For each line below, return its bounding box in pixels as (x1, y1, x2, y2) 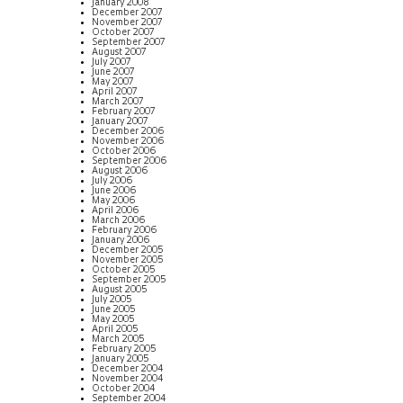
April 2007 (92, 86, 137, 97)
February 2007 (92, 106, 155, 117)
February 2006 (92, 225, 157, 236)
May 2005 (92, 314, 135, 325)
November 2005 (92, 255, 164, 265)
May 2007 (92, 76, 133, 87)
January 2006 (92, 235, 150, 246)
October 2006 (92, 146, 157, 157)
